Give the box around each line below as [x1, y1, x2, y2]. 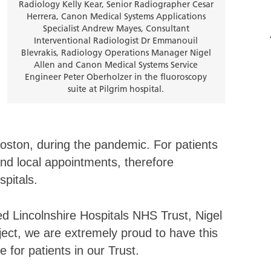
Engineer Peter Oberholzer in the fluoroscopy [25, 71, 207, 83]
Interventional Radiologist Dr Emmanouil [34, 35, 198, 47]
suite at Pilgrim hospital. [68, 83, 165, 95]
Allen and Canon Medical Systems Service [34, 59, 198, 71]
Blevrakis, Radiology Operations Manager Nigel [21, 47, 211, 59]
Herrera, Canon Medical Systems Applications [26, 11, 206, 22]
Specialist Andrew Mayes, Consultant [42, 23, 189, 34]
